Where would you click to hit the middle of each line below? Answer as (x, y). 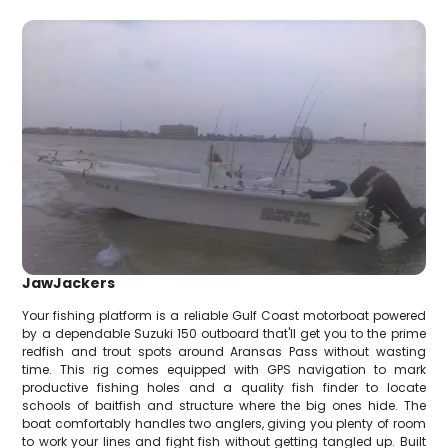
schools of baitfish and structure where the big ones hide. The (224, 406)
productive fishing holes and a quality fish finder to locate (224, 388)
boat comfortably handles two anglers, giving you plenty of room (224, 424)
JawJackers (69, 283)
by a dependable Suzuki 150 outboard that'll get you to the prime (224, 334)
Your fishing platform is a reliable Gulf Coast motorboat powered (224, 316)
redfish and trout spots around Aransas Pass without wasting (224, 352)
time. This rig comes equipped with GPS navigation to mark (224, 370)
